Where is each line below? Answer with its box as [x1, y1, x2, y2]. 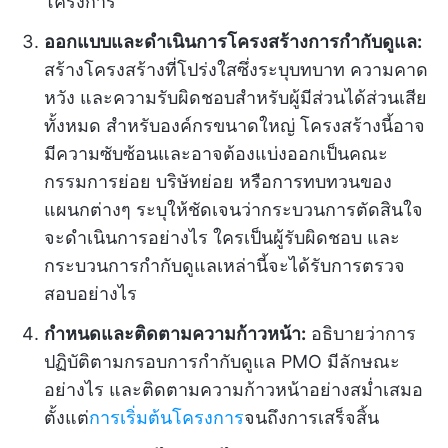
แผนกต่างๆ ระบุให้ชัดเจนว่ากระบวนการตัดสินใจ [44, 199, 423, 221]
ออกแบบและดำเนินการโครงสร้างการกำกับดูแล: [44, 31, 422, 53]
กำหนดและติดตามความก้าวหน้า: [44, 323, 306, 345]
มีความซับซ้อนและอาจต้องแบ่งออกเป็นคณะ [44, 143, 388, 165]
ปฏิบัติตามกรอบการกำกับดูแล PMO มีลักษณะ [44, 351, 400, 373]
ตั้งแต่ [44, 407, 89, 429]
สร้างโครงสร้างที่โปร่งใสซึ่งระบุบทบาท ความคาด [44, 59, 428, 81]
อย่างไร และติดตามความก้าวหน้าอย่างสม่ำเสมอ [44, 379, 423, 401]
